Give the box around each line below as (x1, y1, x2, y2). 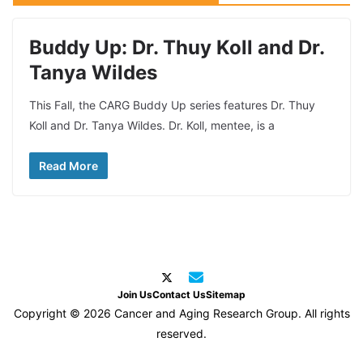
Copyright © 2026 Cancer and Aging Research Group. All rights (13, 306, 350, 320)
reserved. (156, 327, 207, 340)
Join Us (117, 288, 152, 301)
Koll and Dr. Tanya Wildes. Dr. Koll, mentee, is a (29, 118, 275, 132)
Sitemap (206, 288, 246, 301)
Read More (39, 159, 98, 173)
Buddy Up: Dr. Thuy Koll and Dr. (29, 36, 324, 59)
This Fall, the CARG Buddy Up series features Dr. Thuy (29, 98, 315, 112)
